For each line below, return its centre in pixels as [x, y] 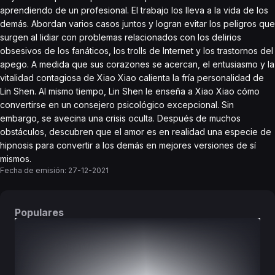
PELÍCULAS [198, 246]
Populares [39, 212]
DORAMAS [77, 246]
